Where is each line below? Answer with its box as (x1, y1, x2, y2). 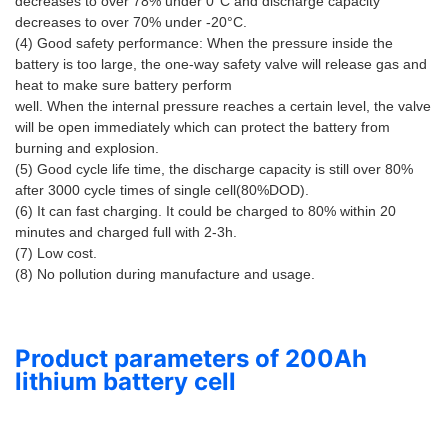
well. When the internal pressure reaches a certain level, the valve (15, 98, 431, 115)
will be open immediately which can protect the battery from (15, 119, 390, 136)
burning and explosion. (15, 140, 163, 157)
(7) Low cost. (15, 245, 101, 262)
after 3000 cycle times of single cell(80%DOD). (15, 182, 313, 199)
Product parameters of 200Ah (15, 344, 367, 374)
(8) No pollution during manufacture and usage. (15, 266, 315, 283)
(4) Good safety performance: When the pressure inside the (15, 35, 393, 52)
